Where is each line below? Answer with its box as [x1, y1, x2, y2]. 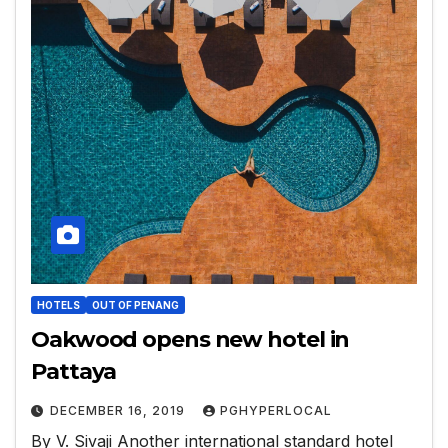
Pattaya [31, 358, 117, 386]
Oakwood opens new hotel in [31, 326, 350, 354]
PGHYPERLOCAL [220, 403, 332, 419]
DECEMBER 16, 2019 [50, 403, 189, 419]
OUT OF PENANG [92, 299, 179, 312]
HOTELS [37, 299, 80, 312]
